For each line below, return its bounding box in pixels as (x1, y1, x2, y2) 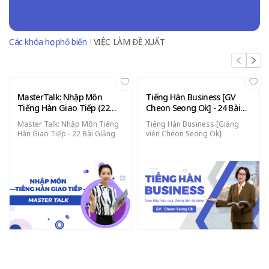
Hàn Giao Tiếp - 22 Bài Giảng (17, 128, 115, 139)
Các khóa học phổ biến (9, 35, 87, 47)
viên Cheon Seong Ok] (146, 128, 222, 139)
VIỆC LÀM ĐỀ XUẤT (93, 35, 165, 47)
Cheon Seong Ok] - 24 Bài (146, 101, 241, 113)
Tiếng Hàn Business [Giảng (146, 118, 239, 129)
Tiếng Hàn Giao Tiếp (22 (17, 101, 109, 113)
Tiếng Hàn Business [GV (146, 91, 236, 103)
